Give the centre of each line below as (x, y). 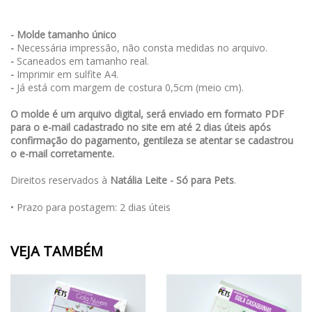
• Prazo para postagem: (65, 207)
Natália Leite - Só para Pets (172, 180)
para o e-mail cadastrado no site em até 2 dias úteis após (141, 127)
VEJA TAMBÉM (57, 251)
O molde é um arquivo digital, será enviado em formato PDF (147, 114)
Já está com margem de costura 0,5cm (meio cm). (130, 87)
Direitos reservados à (60, 180)
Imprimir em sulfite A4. (68, 74)
